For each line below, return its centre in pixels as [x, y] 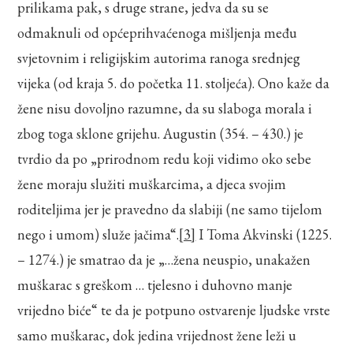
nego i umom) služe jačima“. [98, 234]
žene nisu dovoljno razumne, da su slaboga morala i [165, 108]
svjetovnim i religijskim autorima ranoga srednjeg [159, 58]
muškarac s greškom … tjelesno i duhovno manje [155, 284]
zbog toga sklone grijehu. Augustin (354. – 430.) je [161, 133]
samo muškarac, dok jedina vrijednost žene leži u [157, 335]
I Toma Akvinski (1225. [264, 234]
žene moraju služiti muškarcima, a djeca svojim [152, 184]
